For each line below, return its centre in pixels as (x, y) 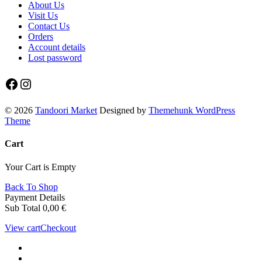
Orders (41, 36)
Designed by (123, 110)
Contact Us (49, 26)
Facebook (32, 83)
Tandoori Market (66, 110)
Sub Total (23, 208)
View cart (23, 227)
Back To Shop (31, 187)
